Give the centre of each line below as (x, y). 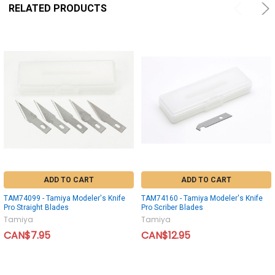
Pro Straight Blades (36, 207)
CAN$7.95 (27, 235)
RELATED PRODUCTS (57, 8)
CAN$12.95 (166, 235)
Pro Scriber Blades (172, 207)
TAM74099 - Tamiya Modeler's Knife (64, 198)
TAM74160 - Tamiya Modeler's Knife (202, 198)
